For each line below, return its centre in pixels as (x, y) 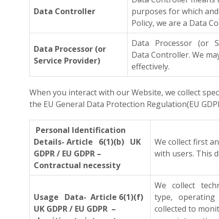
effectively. (151, 66)
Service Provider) (67, 61)
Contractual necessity (77, 165)
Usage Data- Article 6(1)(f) (88, 197)
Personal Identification (80, 130)
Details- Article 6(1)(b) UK (87, 142)
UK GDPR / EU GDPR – (75, 209)
